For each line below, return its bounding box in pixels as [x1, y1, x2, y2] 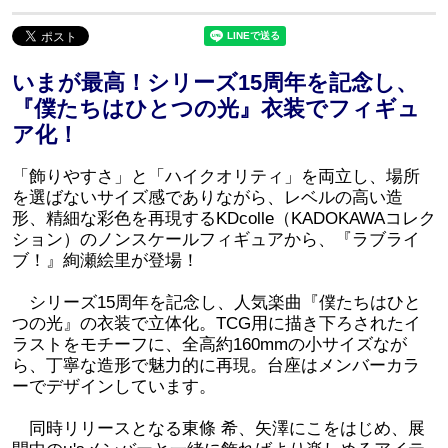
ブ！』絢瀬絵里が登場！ [11, 251, 199, 271]
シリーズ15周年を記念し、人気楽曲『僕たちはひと [11, 293, 421, 313]
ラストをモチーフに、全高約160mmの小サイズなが [11, 335, 407, 355]
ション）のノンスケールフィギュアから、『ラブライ [11, 230, 420, 250]
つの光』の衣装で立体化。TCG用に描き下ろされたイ [11, 314, 421, 334]
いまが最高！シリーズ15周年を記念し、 [11, 70, 418, 96]
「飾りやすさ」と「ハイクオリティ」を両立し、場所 [11, 167, 420, 187]
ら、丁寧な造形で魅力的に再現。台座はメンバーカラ [11, 356, 420, 376]
